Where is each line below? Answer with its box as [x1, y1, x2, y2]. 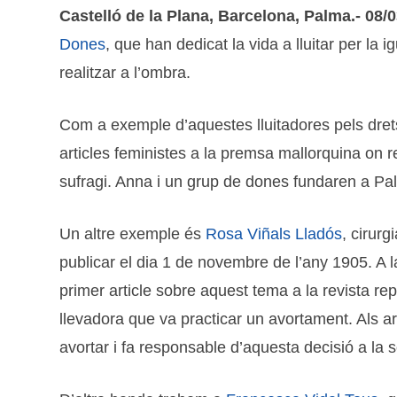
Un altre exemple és [59, 225, 206, 244]
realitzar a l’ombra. [59, 64, 191, 82]
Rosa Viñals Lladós [206, 225, 343, 244]
